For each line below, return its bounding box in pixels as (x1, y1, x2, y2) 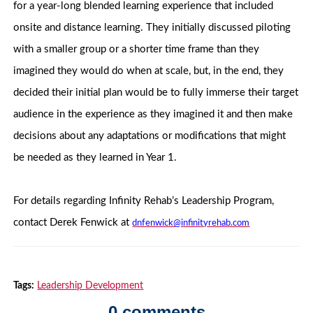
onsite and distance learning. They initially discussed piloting (13, 22, 291, 34)
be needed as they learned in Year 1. (13, 152, 177, 163)
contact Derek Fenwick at (13, 217, 133, 228)
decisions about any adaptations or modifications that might (13, 131, 286, 142)
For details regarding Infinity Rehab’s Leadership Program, (13, 196, 275, 207)
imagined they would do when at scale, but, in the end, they (13, 66, 284, 77)
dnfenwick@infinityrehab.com (132, 218, 250, 228)
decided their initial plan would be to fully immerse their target (13, 87, 299, 99)
